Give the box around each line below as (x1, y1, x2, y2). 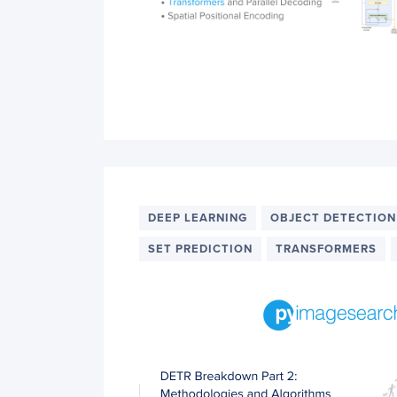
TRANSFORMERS (276, 242, 377, 256)
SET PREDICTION (148, 242, 253, 256)
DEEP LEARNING (148, 211, 247, 225)
